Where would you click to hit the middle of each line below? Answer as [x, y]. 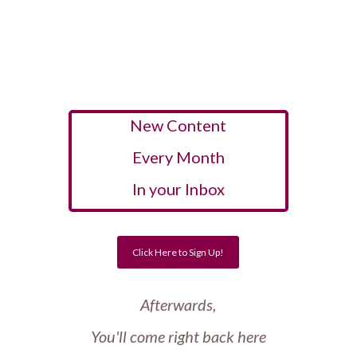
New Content [178, 125]
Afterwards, [178, 305]
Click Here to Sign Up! [178, 252]
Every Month [178, 157]
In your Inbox [178, 189]
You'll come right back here [178, 337]
